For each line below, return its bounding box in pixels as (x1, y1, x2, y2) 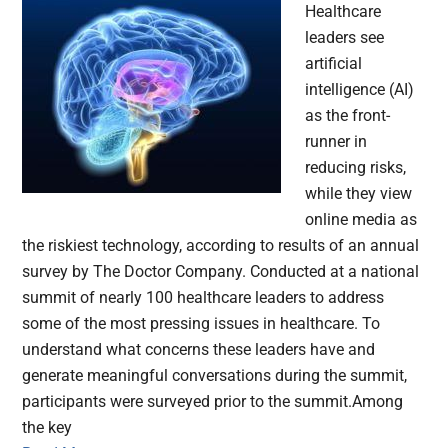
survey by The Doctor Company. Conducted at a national (22, 262, 420, 282)
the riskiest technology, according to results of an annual (22, 236, 420, 256)
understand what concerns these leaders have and (22, 340, 376, 360)
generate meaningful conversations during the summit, (22, 366, 408, 386)
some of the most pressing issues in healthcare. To (22, 314, 381, 334)
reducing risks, (305, 158, 407, 178)
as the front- (305, 106, 391, 126)
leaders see (305, 28, 385, 48)
